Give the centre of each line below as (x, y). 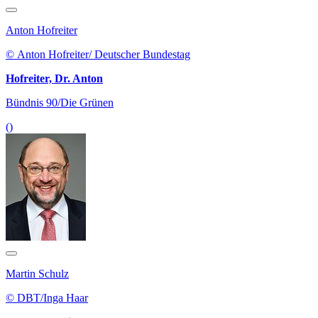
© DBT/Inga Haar (47, 298)
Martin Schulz (37, 274)
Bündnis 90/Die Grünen (60, 103)
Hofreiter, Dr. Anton (54, 79)
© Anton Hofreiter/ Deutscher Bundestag (98, 55)
